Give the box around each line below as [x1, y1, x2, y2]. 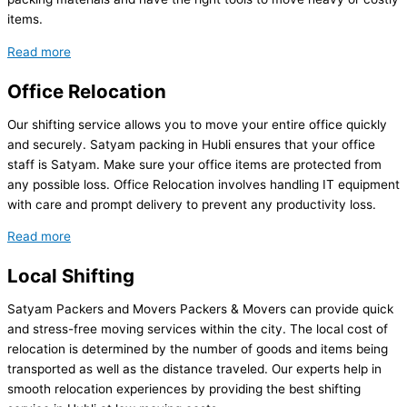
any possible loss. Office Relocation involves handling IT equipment [7, 176, 400, 192]
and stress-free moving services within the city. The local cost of [7, 322, 388, 337]
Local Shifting [7, 264, 134, 288]
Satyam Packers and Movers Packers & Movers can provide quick [7, 302, 393, 317]
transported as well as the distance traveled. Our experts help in [7, 362, 382, 377]
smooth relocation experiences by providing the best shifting [7, 382, 361, 397]
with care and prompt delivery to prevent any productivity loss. [7, 196, 376, 212]
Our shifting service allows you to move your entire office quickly [7, 116, 387, 132]
